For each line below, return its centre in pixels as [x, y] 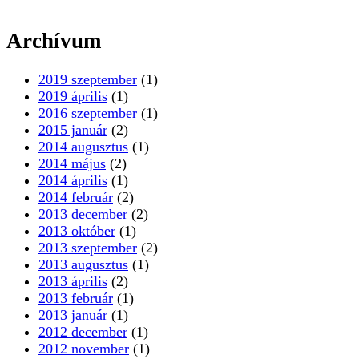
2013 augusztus [83, 265]
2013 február [76, 298]
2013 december [83, 214]
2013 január [73, 315]
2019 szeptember [88, 80]
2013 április [73, 282]
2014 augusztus [83, 147]
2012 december [83, 332]
